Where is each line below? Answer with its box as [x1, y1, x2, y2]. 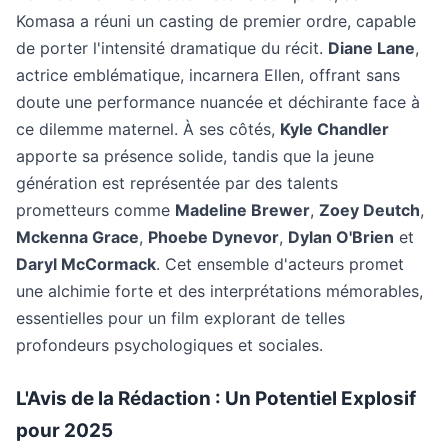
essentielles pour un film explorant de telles [16, 308, 345, 328]
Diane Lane [328, 38, 415, 58]
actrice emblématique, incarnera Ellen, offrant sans [16, 65, 400, 85]
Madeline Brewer [175, 200, 310, 220]
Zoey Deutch [319, 200, 420, 220]
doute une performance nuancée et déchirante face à [16, 92, 420, 112]
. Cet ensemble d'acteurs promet [156, 254, 404, 274]
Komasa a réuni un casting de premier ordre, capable [16, 11, 416, 31]
